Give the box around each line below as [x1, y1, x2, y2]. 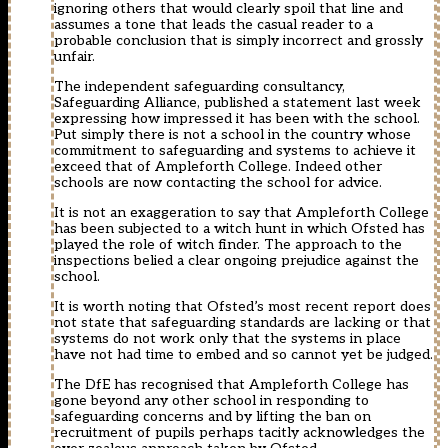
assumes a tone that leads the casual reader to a [54, 16, 373, 34]
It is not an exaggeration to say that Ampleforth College [54, 204, 429, 222]
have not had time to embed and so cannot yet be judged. [54, 346, 433, 364]
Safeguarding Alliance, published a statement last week [54, 94, 421, 112]
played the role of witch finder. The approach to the [54, 236, 402, 254]
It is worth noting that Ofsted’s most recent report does [54, 298, 431, 316]
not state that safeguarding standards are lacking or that [54, 314, 431, 332]
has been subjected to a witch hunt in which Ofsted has [54, 220, 425, 238]
